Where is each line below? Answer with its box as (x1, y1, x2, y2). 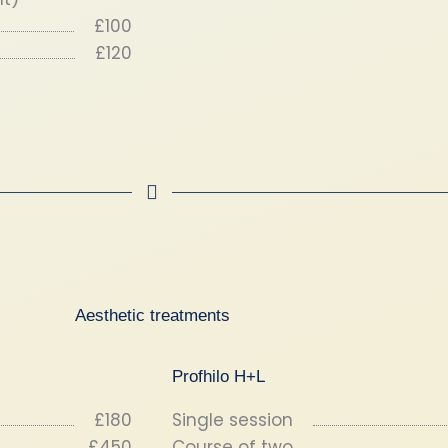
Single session (172, 408, 293, 432)
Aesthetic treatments (74, 306, 230, 325)
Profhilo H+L (172, 367, 265, 386)
